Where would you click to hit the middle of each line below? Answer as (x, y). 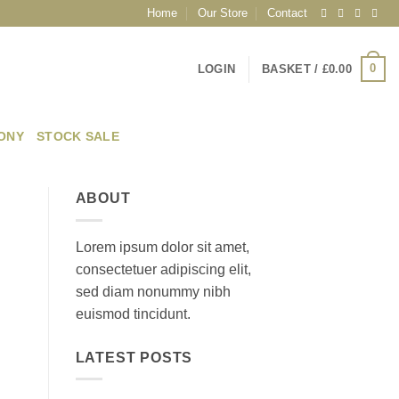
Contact (288, 13)
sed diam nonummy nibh (153, 291)
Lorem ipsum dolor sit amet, (162, 247)
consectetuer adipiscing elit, (163, 269)
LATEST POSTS (134, 357)
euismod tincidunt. (133, 313)
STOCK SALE (78, 136)
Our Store (222, 13)
